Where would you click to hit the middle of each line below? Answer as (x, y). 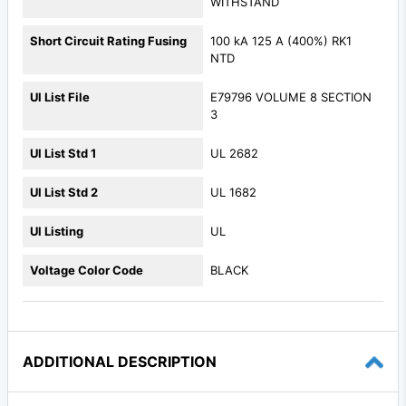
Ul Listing (57, 232)
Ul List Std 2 (64, 193)
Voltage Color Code (87, 271)
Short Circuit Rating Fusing (108, 41)
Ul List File (60, 97)
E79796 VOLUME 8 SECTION (291, 97)
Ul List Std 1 (63, 154)
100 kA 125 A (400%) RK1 (281, 41)
